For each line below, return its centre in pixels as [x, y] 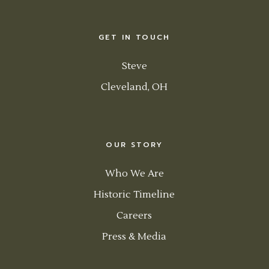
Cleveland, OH [134, 87]
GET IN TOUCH [134, 37]
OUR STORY [134, 144]
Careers [134, 215]
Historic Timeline [134, 194]
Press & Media [134, 236]
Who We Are [134, 173]
